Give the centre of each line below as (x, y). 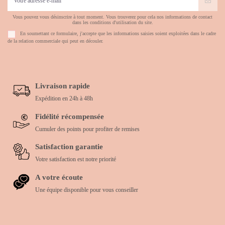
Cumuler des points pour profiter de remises (87, 129)
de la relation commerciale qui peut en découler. (55, 41)
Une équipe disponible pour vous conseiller (87, 190)
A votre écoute (59, 177)
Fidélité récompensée (70, 116)
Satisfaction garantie (69, 147)
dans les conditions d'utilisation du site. (113, 23)
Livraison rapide (63, 85)
